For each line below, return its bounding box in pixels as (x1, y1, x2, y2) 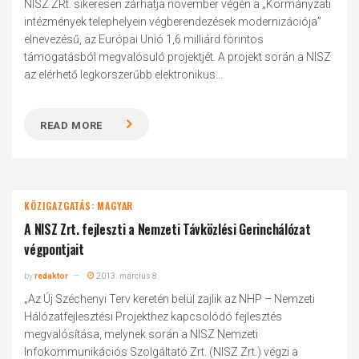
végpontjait (24, 240, 84, 259)
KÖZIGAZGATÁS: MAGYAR (24, 199, 134, 212)
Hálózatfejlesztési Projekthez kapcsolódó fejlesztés (24, 310, 283, 323)
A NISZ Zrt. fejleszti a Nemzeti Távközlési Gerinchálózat (24, 220, 311, 239)
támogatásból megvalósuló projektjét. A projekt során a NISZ (24, 50, 332, 63)
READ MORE (40, 119, 103, 131)
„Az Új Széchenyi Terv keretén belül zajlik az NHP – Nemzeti (24, 292, 316, 305)
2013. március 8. (95, 272, 160, 280)
